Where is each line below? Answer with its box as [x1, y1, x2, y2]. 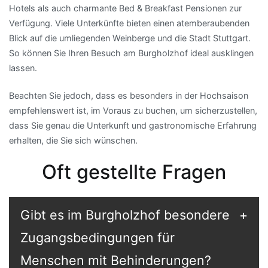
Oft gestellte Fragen [42, 160, 226, 184]
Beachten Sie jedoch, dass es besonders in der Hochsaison [9, 90, 248, 100]
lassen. [9, 63, 37, 74]
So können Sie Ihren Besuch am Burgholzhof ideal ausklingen [9, 48, 254, 59]
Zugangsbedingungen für [20, 229, 175, 245]
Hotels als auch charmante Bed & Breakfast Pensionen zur [9, 3, 242, 14]
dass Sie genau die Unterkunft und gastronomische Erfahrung [9, 120, 257, 130]
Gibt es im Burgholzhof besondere [20, 206, 230, 223]
